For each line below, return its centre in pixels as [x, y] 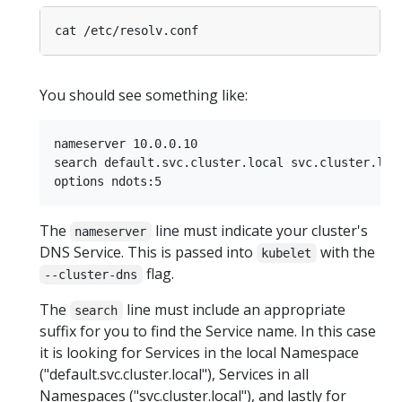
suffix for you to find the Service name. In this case [208, 332]
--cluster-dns [91, 275]
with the [345, 253]
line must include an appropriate [234, 310]
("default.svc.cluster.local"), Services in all [174, 375]
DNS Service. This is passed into [148, 253]
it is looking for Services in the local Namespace [199, 353]
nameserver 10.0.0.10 [126, 144]
